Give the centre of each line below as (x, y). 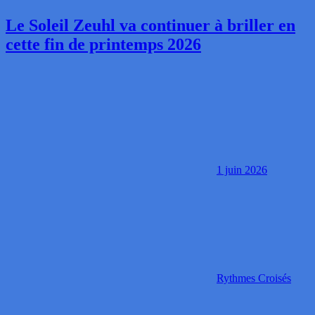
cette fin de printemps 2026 (103, 45)
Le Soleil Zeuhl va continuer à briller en (150, 26)
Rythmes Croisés (254, 278)
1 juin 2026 (242, 170)
